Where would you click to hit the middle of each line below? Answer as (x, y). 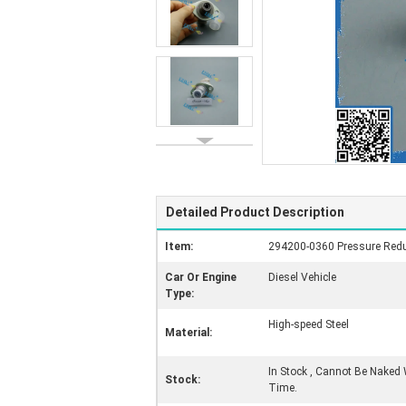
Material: (188, 333)
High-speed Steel (309, 324)
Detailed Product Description (255, 212)
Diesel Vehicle (302, 277)
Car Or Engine (201, 277)
